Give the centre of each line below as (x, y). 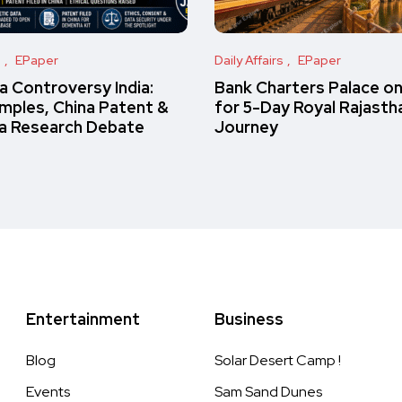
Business (249, 319)
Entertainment (83, 319)
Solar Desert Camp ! (278, 360)
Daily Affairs (249, 60)
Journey (246, 127)
